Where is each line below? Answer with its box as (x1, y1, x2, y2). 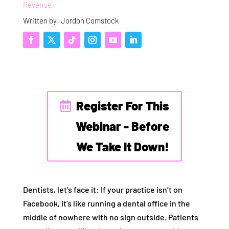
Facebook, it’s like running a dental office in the (22, 198, 190, 209)
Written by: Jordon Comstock (22, 16, 119, 25)
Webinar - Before (76, 119, 170, 134)
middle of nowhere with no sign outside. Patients (22, 212, 198, 222)
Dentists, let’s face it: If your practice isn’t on (22, 185, 182, 195)
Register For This (76, 98, 169, 113)
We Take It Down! (76, 139, 169, 154)
